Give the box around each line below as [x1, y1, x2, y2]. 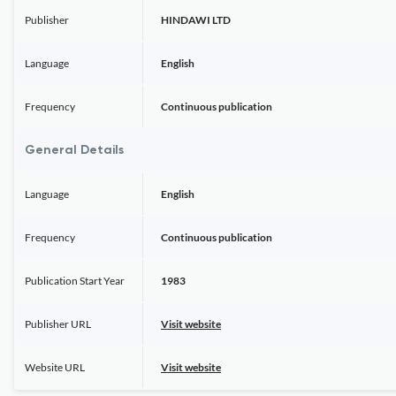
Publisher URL [25, 317, 91, 331]
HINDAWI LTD [161, 13, 231, 27]
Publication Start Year [25, 274, 125, 287]
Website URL [25, 361, 85, 374]
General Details [25, 144, 124, 156]
